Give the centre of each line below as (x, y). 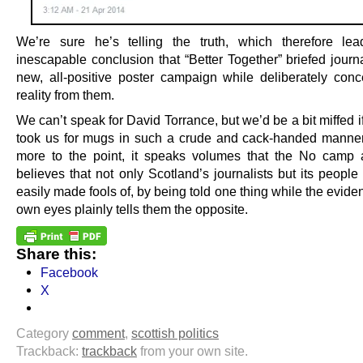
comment (98, 333)
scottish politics (175, 333)
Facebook (69, 272)
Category (44, 333)
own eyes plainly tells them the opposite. (132, 209)
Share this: (56, 254)
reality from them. (65, 95)
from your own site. (192, 350)
